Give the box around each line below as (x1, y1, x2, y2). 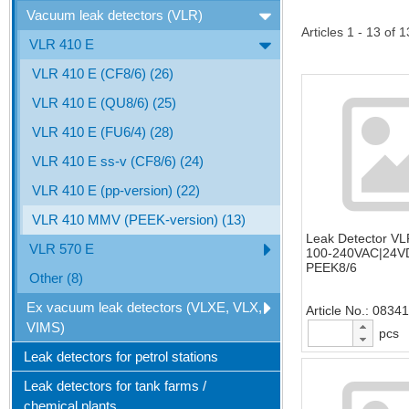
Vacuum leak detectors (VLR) (26, 7, 203, 23)
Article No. (306, 303, 365, 319)
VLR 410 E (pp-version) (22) (32, 183, 200, 198)
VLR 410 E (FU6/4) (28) (32, 124, 173, 140)
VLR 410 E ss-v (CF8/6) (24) (32, 153, 204, 169)
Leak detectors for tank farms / (24, 378, 206, 393)
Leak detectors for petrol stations (24, 349, 218, 364)
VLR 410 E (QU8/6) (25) (32, 95, 176, 110)
